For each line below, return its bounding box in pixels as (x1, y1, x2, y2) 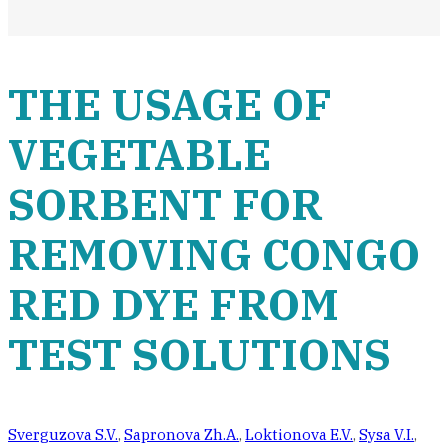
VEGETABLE (8, 126, 271, 182)
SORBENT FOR (8, 176, 323, 232)
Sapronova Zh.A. (124, 425, 239, 444)
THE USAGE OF (8, 76, 332, 132)
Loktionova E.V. (245, 425, 353, 444)
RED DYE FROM (8, 276, 339, 332)
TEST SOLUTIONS (8, 326, 391, 382)
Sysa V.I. (359, 425, 414, 444)
